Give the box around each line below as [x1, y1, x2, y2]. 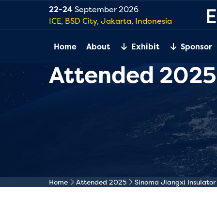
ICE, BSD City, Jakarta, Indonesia [48, 15, 172, 26]
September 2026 [72, 4, 139, 15]
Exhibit [131, 41, 159, 52]
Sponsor [180, 41, 212, 52]
